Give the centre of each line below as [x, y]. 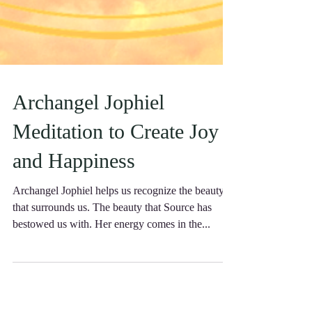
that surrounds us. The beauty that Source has [112, 235]
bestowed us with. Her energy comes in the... [111, 252]
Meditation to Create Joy [116, 159]
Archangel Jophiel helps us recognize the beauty [118, 218]
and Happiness [74, 188]
